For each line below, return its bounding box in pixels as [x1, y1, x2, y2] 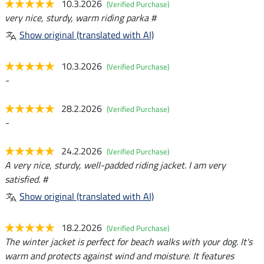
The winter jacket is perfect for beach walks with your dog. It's [5, 234, 252, 249]
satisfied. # [5, 171, 48, 186]
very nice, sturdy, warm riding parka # [5, 10, 156, 25]
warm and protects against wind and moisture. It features [5, 248, 234, 263]
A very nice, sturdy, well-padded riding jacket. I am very [5, 157, 226, 172]
